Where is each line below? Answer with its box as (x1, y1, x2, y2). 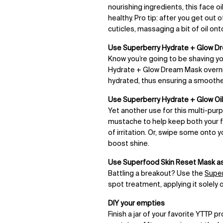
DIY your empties (108, 200, 166, 208)
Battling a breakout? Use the (108, 170, 205, 178)
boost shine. (108, 140, 151, 148)
